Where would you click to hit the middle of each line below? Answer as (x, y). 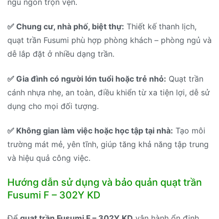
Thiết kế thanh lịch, (160, 27)
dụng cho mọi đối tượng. (53, 106)
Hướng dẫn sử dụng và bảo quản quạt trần (105, 182)
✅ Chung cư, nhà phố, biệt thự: (66, 27)
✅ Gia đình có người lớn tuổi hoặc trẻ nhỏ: (87, 78)
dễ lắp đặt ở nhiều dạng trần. (61, 54)
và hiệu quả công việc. (49, 158)
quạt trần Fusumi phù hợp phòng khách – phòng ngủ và (109, 40)
